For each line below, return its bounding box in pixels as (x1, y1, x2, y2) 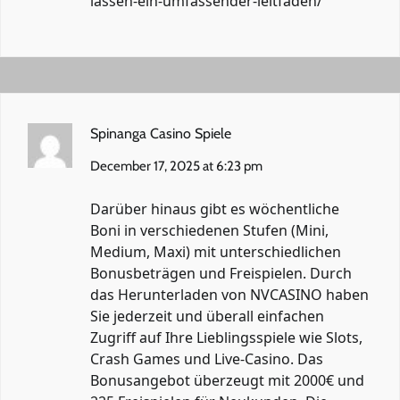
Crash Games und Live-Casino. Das (90, 348, 323, 369)
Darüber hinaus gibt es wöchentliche (90, 198, 339, 219)
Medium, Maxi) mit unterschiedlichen (90, 241, 341, 262)
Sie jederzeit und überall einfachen (90, 305, 324, 326)
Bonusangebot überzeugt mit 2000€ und (90, 370, 364, 390)
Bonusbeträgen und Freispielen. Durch (90, 262, 352, 283)
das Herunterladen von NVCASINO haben (90, 284, 369, 304)
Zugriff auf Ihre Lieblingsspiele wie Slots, (90, 327, 362, 347)
